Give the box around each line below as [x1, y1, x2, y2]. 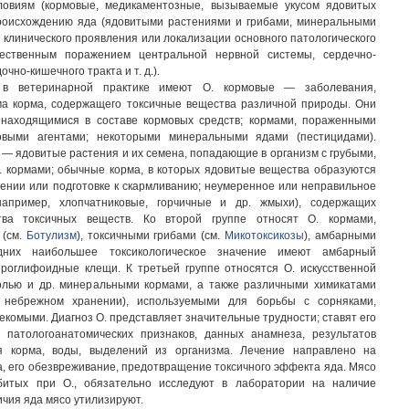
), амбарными [304, 229, 376, 242]
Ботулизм [26, 229, 77, 242]
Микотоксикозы [225, 229, 305, 242]
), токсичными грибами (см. [76, 229, 225, 242]
